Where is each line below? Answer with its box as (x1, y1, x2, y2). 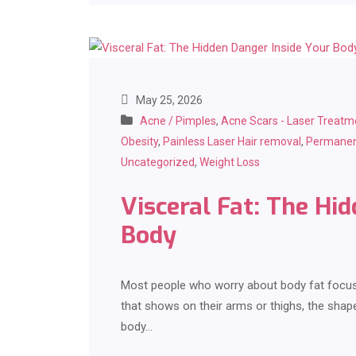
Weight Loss (199, 156, 260, 169)
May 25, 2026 (133, 94, 203, 107)
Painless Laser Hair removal (163, 135, 301, 149)
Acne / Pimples (140, 114, 216, 128)
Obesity (121, 135, 158, 149)
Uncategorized (121, 156, 195, 169)
